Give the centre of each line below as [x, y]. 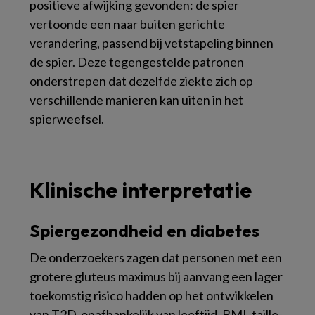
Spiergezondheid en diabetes [144, 230]
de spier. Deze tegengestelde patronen [137, 62]
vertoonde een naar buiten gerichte [127, 24]
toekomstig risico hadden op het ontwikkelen [152, 295]
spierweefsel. [67, 118]
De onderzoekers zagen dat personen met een [156, 257]
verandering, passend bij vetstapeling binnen [152, 43]
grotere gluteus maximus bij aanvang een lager [156, 276]
